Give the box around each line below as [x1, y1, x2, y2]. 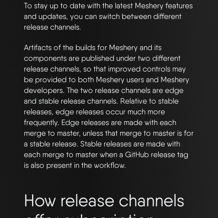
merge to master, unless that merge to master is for [24, 128, 194, 138]
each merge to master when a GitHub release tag [24, 149, 188, 159]
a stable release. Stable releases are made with [24, 139, 180, 148]
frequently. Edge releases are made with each [24, 117, 176, 127]
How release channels [24, 190, 184, 210]
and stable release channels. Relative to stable [24, 96, 179, 106]
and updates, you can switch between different [24, 11, 182, 21]
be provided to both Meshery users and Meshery [24, 74, 189, 84]
